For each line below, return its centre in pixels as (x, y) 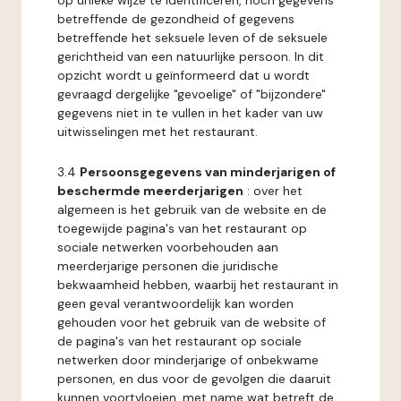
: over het (273, 191)
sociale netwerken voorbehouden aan (168, 247)
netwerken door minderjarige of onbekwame (188, 360)
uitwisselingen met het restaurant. (158, 132)
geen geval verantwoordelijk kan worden (175, 303)
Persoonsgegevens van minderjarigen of (208, 172)
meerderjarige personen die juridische (168, 266)
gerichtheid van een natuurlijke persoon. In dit (191, 56)
